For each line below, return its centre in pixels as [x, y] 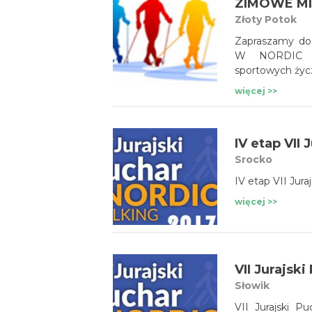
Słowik [252, 286]
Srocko [253, 159]
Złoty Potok [266, 19]
